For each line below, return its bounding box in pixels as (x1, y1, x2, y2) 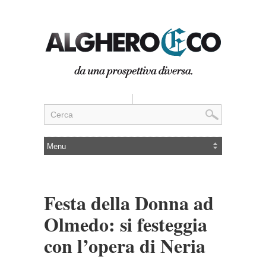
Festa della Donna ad (44, 189, 214, 217)
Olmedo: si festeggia (44, 210, 207, 238)
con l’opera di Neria (44, 232, 205, 259)
